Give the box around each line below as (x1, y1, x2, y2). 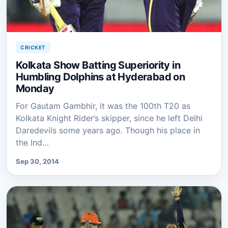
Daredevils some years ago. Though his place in (16, 125, 200, 136)
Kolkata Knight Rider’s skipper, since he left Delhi (16, 113, 203, 124)
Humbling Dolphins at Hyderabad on (16, 71, 185, 83)
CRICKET (20, 44, 46, 51)
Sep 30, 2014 (16, 157, 59, 166)
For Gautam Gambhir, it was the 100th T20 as (16, 101, 190, 111)
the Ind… (16, 137, 49, 148)
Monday (16, 82, 54, 95)
